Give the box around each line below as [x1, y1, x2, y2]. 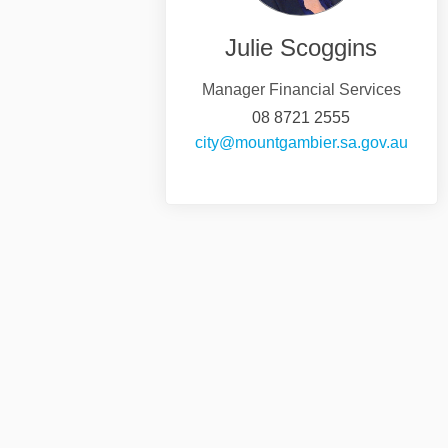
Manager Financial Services [201, 80, 401, 98]
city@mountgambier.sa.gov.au [194, 133, 408, 151]
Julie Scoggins [225, 33, 378, 61]
